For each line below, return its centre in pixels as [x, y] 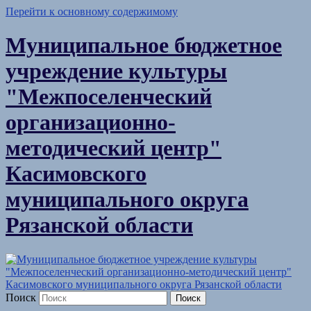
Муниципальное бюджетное [144, 45]
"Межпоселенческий [109, 97]
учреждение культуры [116, 71]
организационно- [91, 123]
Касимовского [76, 174]
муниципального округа [127, 200]
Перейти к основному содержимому [92, 11]
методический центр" [114, 148]
